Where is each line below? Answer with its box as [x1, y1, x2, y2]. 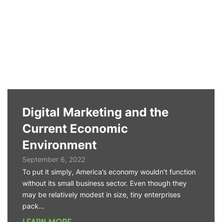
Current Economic [22, 121, 128, 136]
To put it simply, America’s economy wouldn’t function [22, 167, 196, 176]
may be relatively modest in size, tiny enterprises [22, 190, 180, 199]
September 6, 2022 [22, 155, 85, 164]
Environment [22, 138, 97, 152]
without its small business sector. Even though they [22, 179, 187, 187]
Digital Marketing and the [22, 105, 168, 119]
